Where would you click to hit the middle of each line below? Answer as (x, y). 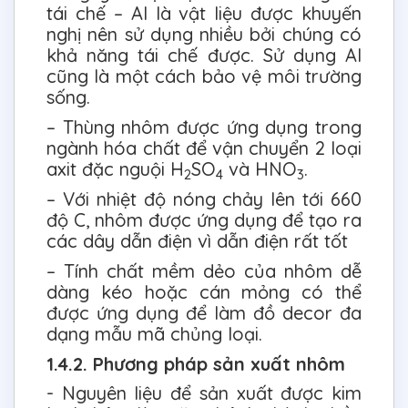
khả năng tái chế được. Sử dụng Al (204, 56)
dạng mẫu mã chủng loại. (154, 334)
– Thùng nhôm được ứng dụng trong (204, 127)
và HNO (260, 169)
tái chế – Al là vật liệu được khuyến (204, 14)
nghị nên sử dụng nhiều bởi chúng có (204, 35)
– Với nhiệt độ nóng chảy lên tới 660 (204, 199)
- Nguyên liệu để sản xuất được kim (204, 393)
